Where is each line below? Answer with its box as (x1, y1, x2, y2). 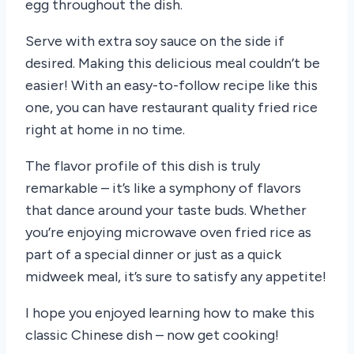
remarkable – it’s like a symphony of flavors (25, 179, 301, 198)
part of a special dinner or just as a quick (25, 246, 281, 264)
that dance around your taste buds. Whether (25, 201, 307, 220)
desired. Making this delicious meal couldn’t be (25, 55, 320, 73)
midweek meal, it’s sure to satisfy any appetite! (25, 268, 326, 286)
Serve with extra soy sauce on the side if (25, 32, 284, 51)
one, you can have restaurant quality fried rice (25, 99, 318, 117)
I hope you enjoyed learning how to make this (25, 304, 314, 322)
